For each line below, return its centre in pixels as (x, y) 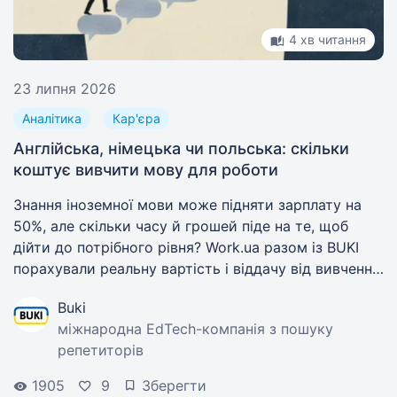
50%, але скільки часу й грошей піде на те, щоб (181, 226)
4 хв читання (327, 39)
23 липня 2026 (65, 89)
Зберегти (174, 385)
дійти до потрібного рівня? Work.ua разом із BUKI (186, 247)
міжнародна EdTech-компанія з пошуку (195, 329)
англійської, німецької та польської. (139, 290)
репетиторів (101, 350)
